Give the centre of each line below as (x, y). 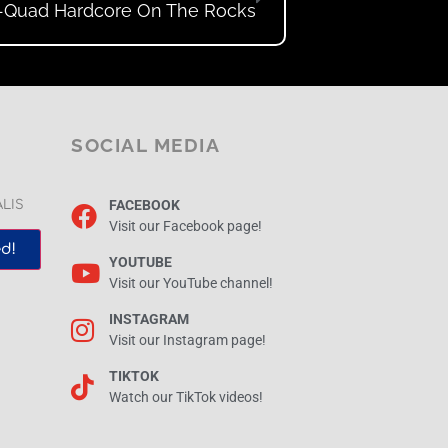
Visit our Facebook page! (185, 227)
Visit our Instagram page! (187, 341)
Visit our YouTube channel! (190, 284)
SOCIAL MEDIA (145, 145)
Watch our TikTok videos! (185, 398)
